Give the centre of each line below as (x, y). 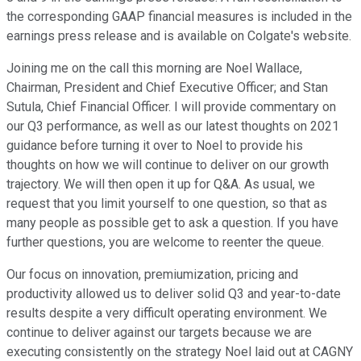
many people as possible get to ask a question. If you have (172, 223)
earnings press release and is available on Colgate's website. (179, 36)
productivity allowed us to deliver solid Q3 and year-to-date (174, 294)
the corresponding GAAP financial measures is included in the (179, 17)
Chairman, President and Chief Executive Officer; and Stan (167, 88)
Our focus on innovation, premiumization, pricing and (152, 275)
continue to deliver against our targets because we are (159, 333)
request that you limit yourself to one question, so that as (167, 204)
